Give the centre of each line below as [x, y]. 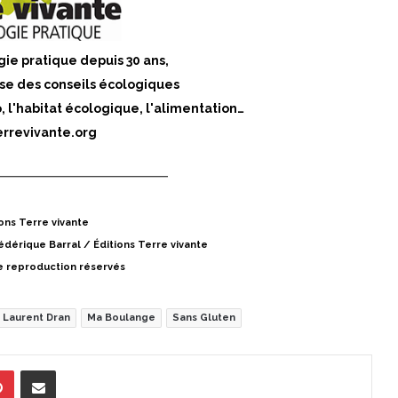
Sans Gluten [204, 317]
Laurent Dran [36, 317]
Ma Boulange [121, 317]
